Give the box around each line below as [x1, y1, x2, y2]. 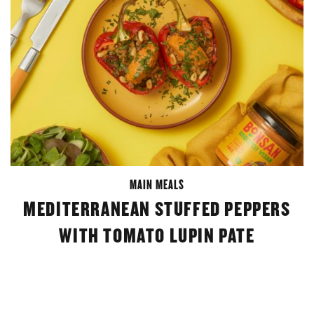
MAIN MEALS [130, 177, 184, 192]
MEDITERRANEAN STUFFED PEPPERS [23, 198, 291, 221]
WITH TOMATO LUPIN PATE [59, 224, 255, 247]
